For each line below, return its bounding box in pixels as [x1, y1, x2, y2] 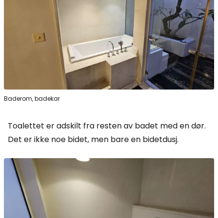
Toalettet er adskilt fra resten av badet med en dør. [8, 120, 206, 132]
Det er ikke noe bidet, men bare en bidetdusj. [8, 134, 179, 145]
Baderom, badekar [4, 94, 60, 103]
